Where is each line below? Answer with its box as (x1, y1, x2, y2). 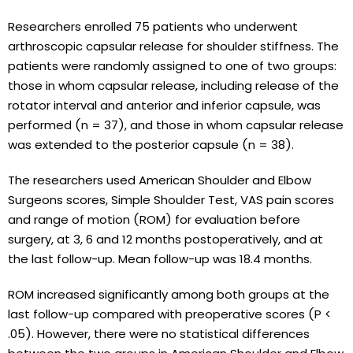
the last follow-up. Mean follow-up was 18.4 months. (8, 250, 312, 267)
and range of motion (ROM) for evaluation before (8, 210, 300, 228)
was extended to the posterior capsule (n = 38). (8, 136, 294, 153)
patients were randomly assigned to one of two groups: (8, 57, 336, 74)
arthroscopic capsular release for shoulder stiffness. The (8, 37, 339, 54)
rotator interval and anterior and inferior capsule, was (8, 96, 321, 113)
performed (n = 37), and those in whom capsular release (8, 116, 344, 133)
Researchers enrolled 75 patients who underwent (8, 17, 298, 35)
